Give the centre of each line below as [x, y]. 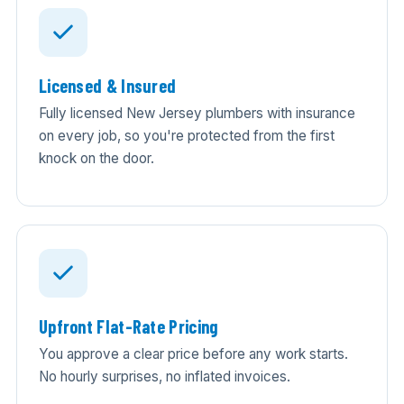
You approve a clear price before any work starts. [193, 353]
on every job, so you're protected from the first [186, 135]
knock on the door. [96, 158]
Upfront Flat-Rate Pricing [128, 327]
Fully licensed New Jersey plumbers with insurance [197, 113]
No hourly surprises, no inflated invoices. [164, 376]
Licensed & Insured [107, 86]
